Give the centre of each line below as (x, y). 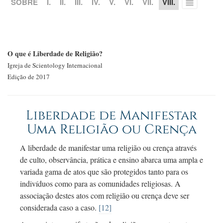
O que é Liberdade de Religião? (55, 54)
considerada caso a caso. (59, 208)
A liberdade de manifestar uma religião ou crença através (108, 148)
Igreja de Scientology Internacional (55, 65)
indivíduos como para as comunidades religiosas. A (100, 184)
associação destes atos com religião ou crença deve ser (105, 196)
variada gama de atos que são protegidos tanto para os (104, 172)
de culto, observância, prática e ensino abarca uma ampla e (111, 160)
